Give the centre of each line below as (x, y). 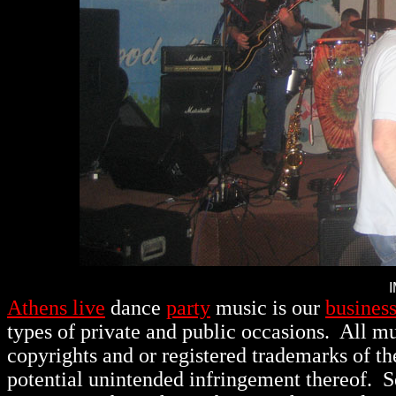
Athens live (56, 308)
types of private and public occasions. (171, 331)
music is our (268, 308)
